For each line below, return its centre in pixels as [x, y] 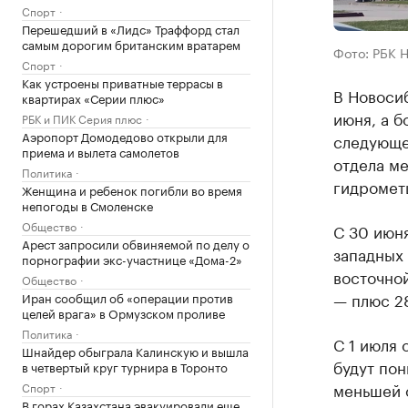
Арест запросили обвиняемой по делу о [136, 243]
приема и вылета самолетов [101, 151]
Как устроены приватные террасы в [122, 82]
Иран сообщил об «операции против [127, 297]
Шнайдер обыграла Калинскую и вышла [135, 351]
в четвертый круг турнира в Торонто [125, 366]
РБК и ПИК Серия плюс [82, 118]
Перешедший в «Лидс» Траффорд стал [131, 28]
